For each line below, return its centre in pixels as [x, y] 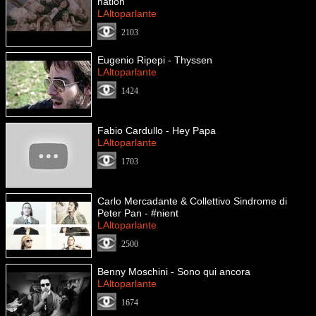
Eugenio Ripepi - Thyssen [155, 60]
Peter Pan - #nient [138, 213]
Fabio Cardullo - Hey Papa [157, 130]
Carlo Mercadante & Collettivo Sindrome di [192, 201]
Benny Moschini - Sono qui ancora [174, 272]
